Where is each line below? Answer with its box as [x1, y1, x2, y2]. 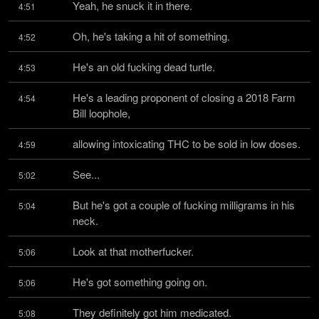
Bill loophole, [73, 105, 130, 120]
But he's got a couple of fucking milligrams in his [73, 197, 295, 212]
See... [73, 167, 100, 182]
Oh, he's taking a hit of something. [73, 28, 230, 43]
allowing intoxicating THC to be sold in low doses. [73, 136, 300, 151]
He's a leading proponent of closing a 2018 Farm [73, 90, 296, 105]
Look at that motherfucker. [73, 244, 194, 258]
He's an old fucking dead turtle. [73, 59, 215, 74]
